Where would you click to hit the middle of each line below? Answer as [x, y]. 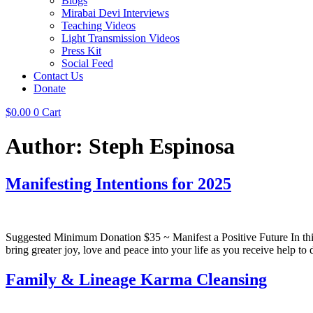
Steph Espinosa [162, 146]
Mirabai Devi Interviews [115, 13]
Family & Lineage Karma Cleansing [136, 279]
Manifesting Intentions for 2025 [118, 183]
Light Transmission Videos [121, 38]
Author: [47, 146]
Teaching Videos [99, 26]
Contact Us [58, 76]
